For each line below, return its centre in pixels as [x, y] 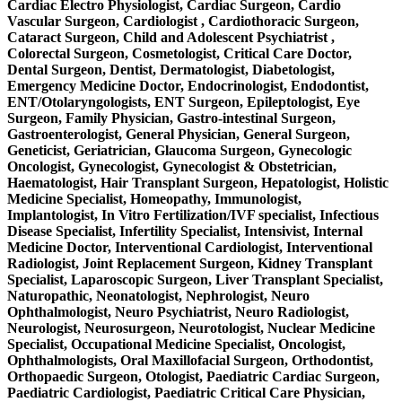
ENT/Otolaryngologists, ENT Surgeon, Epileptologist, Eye [184, 102]
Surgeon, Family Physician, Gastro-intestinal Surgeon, [171, 118]
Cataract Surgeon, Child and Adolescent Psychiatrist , [171, 38]
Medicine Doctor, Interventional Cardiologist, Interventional [190, 248]
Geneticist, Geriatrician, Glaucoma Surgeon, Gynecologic [179, 151]
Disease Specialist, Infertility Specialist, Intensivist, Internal [185, 232]
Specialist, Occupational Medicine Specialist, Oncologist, [176, 345]
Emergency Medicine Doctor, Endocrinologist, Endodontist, [188, 86]
